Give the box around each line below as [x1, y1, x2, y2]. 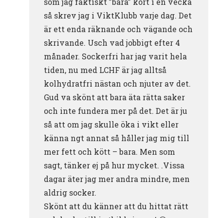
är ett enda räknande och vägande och [44, 23, 193, 34]
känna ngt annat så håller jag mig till [44, 132, 189, 143]
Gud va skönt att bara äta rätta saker [44, 91, 185, 102]
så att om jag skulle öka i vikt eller [44, 119, 179, 129]
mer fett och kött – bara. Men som [44, 146, 175, 157]
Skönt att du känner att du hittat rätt [44, 200, 188, 211]
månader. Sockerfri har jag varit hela [44, 51, 187, 61]
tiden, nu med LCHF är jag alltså [44, 64, 166, 75]
